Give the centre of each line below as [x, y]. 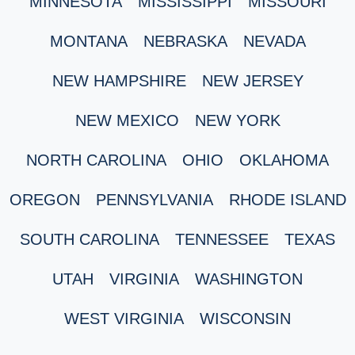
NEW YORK [237, 121]
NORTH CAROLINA [96, 160]
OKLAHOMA [284, 160]
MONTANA [88, 42]
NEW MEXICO [127, 121]
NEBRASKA [185, 42]
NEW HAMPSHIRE [119, 81]
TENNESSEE [222, 240]
